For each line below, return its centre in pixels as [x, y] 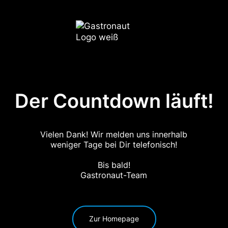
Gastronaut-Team [114, 175]
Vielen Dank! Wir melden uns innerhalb [114, 134]
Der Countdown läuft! [114, 101]
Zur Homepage [114, 219]
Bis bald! [114, 165]
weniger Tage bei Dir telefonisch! [114, 144]
